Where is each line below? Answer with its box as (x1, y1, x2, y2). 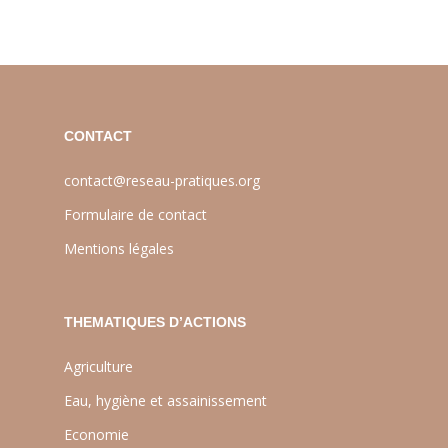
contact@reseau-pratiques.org (64, 171, 260, 190)
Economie (64, 425, 129, 444)
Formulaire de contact (64, 205, 207, 224)
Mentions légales (64, 239, 174, 258)
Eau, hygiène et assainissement (64, 391, 267, 410)
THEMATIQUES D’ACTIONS (64, 314, 246, 330)
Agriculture (64, 357, 133, 376)
